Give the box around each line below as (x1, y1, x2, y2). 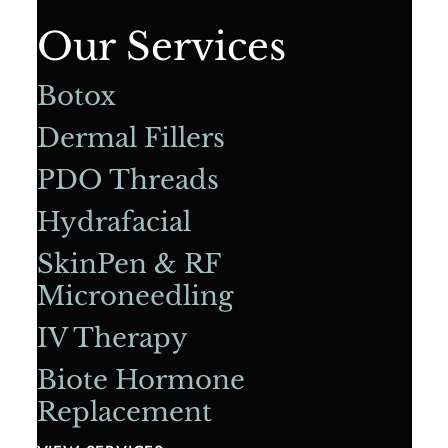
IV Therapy (36, 322, 188, 355)
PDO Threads (36, 164, 219, 197)
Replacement (36, 396, 212, 429)
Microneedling (36, 280, 234, 313)
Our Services (36, 23, 286, 71)
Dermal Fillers (36, 122, 225, 155)
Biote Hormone (36, 364, 245, 397)
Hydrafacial (36, 206, 191, 239)
